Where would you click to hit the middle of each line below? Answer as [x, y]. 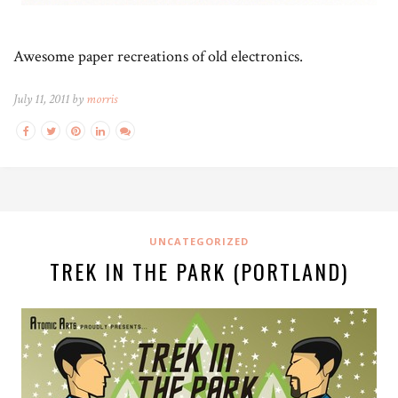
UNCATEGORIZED [199, 242]
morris [102, 99]
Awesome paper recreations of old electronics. [158, 57]
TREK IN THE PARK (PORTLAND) [199, 271]
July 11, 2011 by [50, 99]
